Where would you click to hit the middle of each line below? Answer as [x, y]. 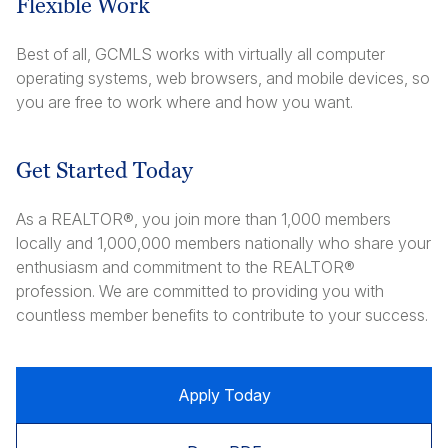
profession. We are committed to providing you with [200, 291]
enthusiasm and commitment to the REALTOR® [185, 267]
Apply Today [224, 395]
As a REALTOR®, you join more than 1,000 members [203, 219]
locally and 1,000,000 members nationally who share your [223, 243]
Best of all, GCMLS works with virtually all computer [200, 54]
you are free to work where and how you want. [184, 102]
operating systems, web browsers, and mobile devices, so [223, 78]
